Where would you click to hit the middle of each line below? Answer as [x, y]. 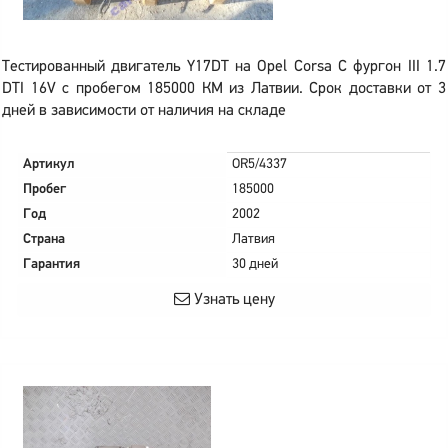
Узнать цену [232, 300]
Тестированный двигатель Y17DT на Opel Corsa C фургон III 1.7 [224, 67]
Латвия [253, 239]
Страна [44, 239]
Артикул [49, 164]
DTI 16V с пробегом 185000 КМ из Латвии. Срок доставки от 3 [224, 89]
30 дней [255, 264]
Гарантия [51, 264]
